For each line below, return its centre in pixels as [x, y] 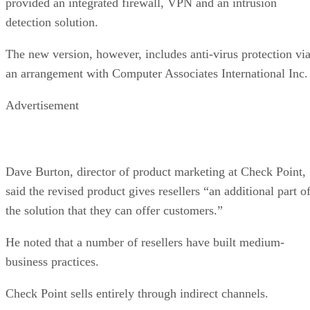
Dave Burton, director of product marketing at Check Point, [156, 171]
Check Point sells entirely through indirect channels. [137, 293]
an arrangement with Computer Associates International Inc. [157, 73]
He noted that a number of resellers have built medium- [145, 242]
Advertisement [42, 105]
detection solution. [52, 22]
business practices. [52, 261]
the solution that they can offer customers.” [114, 210]
